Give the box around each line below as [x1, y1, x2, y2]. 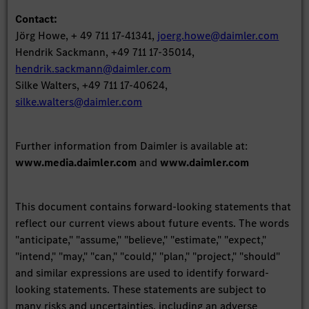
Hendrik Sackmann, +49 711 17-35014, [15, 44, 195, 59]
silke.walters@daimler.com [15, 94, 143, 109]
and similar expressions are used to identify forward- [15, 265, 270, 280]
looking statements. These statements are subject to [15, 281, 267, 297]
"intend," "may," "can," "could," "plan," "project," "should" [15, 248, 281, 263]
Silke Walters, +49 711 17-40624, [15, 77, 168, 92]
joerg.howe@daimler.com [157, 28, 279, 43]
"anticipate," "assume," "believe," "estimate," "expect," [15, 232, 267, 247]
